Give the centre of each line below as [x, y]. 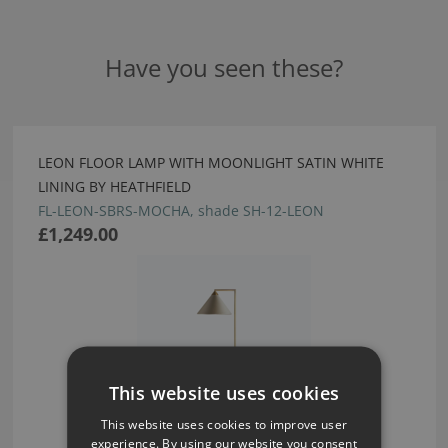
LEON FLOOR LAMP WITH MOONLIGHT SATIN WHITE [210, 163]
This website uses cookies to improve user [224, 423]
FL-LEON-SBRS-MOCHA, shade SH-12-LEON [180, 211]
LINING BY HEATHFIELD [114, 187]
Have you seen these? [224, 68]
